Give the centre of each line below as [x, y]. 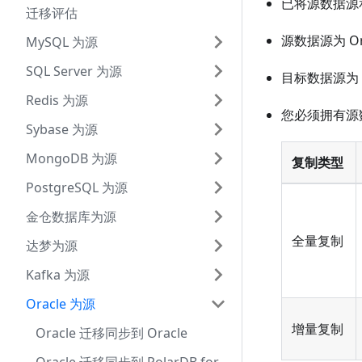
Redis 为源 [57, 100]
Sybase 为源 [62, 129]
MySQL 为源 [62, 42]
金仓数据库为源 [71, 217]
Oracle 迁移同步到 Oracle [112, 333]
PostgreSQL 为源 [77, 187]
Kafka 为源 [58, 275]
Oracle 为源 [61, 304]
